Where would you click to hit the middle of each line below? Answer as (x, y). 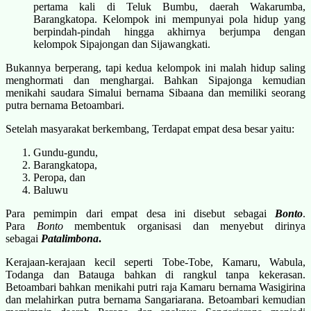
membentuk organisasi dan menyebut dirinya (184, 226)
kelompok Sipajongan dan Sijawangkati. (122, 44)
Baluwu (51, 190)
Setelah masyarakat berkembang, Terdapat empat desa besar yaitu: (150, 128)
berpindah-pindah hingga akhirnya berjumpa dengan (169, 31)
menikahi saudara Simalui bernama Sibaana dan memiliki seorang (155, 92)
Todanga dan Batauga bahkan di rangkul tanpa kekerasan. (155, 274)
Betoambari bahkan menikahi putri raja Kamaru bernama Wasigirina (155, 287)
